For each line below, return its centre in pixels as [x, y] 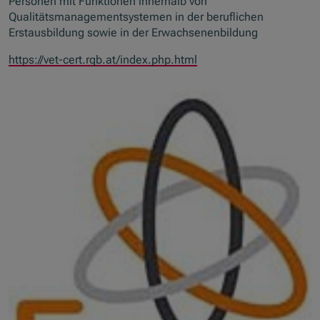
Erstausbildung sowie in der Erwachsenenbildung [134, 33]
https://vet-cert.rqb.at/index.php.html [103, 60]
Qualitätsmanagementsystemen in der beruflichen [136, 17]
